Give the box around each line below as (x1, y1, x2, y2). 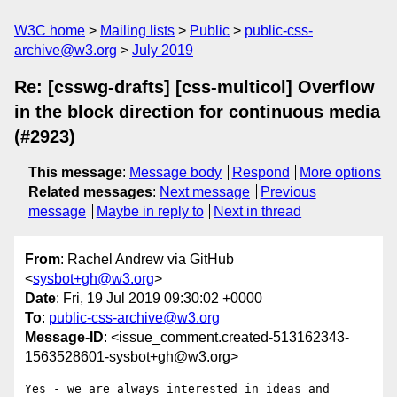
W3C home (14, 23, 85, 38)
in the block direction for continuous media (14, 102, 380, 121)
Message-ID (25, 330, 104, 346)
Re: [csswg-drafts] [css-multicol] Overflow (14, 77, 375, 97)
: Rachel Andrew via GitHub (60, 252, 234, 268)
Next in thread (214, 204, 302, 219)
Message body (129, 165, 222, 180)
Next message (160, 184, 250, 199)
